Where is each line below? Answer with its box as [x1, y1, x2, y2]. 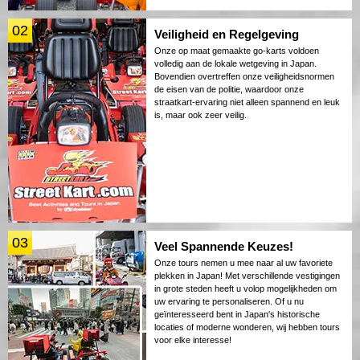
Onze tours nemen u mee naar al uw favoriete [154, 258, 333, 268]
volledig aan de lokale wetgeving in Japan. [154, 59, 317, 69]
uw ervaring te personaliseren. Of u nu [154, 297, 304, 307]
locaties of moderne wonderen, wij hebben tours [154, 322, 340, 333]
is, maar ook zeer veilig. [154, 110, 247, 121]
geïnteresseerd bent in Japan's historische [154, 309, 320, 320]
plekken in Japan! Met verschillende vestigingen [154, 271, 340, 281]
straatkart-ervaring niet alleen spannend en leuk [154, 97, 340, 108]
